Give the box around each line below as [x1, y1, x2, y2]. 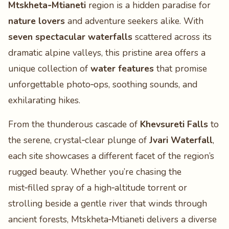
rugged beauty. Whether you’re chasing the [8, 166, 181, 178]
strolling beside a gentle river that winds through [8, 197, 207, 210]
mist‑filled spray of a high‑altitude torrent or [8, 181, 187, 194]
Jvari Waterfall [149, 134, 213, 146]
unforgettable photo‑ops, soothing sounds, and [8, 78, 197, 90]
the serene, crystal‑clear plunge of [8, 134, 149, 146]
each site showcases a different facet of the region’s [8, 150, 214, 162]
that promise [154, 62, 207, 75]
